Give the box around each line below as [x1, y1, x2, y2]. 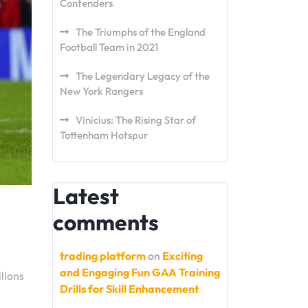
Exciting [162, 249, 203, 263]
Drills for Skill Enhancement [60, 282, 199, 296]
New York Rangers [60, 85, 143, 98]
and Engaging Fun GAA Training [60, 265, 220, 279]
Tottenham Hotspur [60, 129, 148, 142]
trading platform [60, 249, 146, 263]
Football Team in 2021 [60, 41, 158, 54]
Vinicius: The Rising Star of [76, 113, 196, 126]
